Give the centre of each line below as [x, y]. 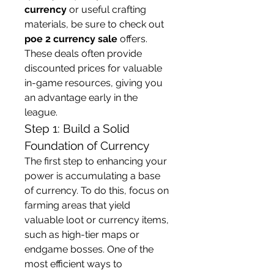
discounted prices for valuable [93, 68]
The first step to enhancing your [96, 161]
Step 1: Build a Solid [77, 128]
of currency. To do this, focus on [97, 191]
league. [41, 112]
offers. [132, 39]
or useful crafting [106, 9]
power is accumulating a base [92, 176]
